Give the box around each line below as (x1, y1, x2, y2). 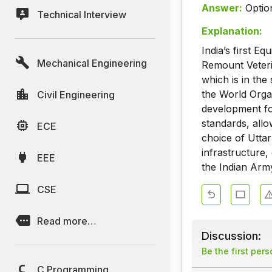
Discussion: (202, 229, 261, 243)
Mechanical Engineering (37, 56, 147, 69)
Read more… (37, 214, 97, 227)
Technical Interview (37, 8, 126, 21)
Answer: (202, 2, 242, 15)
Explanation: (202, 25, 262, 38)
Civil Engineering (37, 88, 115, 101)
